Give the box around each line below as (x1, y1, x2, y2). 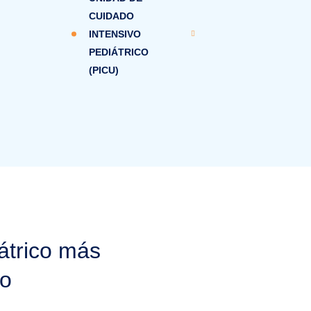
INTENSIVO (89, 28, 141, 40)
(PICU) (89, 65, 119, 76)
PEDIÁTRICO (89, 47, 149, 58)
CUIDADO (89, 10, 134, 22)
